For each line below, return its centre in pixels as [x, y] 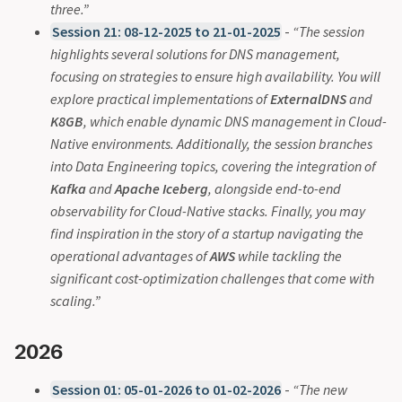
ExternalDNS [308, 98]
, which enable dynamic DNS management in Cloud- [235, 121]
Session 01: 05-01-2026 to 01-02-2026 [166, 390]
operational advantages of [130, 255]
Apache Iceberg [162, 188]
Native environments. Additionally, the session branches [211, 143]
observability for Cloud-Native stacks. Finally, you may [208, 210]
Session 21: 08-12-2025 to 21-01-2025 [166, 31]
